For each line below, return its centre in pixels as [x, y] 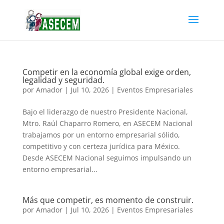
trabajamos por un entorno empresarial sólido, [101, 135]
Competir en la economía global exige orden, [106, 72]
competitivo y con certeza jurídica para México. [101, 146]
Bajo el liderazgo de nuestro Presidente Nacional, [105, 112]
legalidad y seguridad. [63, 80]
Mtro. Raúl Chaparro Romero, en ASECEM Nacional [107, 123]
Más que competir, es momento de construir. [108, 200]
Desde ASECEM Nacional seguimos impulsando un [107, 158]
